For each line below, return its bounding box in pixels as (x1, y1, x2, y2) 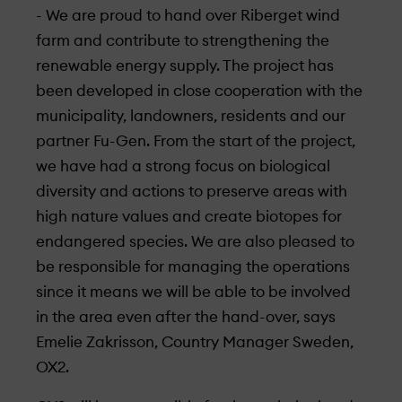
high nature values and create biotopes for (36, 209, 342, 224)
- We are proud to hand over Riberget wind (36, 8, 340, 23)
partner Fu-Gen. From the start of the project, (36, 134, 355, 149)
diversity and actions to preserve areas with (36, 184, 347, 199)
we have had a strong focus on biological (36, 159, 330, 174)
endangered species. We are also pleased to (36, 234, 354, 249)
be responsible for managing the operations (36, 259, 350, 275)
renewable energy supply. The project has (36, 58, 334, 74)
